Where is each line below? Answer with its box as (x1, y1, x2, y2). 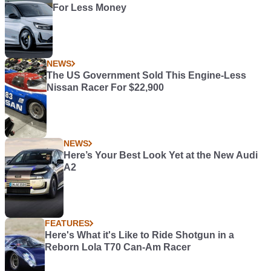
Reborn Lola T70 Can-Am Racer (44, 242, 191, 252)
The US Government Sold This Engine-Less (46, 70, 246, 80)
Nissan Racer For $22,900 (46, 82, 164, 93)
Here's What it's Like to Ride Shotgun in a (44, 230, 234, 240)
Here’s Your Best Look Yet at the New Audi (63, 150, 258, 160)
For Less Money (52, 2, 126, 13)
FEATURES (44, 218, 90, 228)
